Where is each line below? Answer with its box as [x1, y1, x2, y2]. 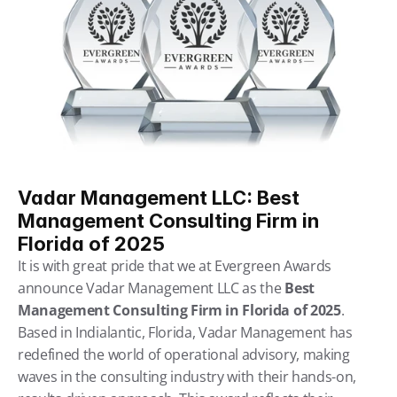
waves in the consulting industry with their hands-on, [18, 367, 357, 386]
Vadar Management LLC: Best [18, 186, 300, 209]
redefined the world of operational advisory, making [18, 345, 350, 364]
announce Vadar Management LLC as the [18, 278, 285, 298]
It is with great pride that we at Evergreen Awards [18, 256, 331, 276]
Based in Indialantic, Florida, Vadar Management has [18, 323, 353, 342]
